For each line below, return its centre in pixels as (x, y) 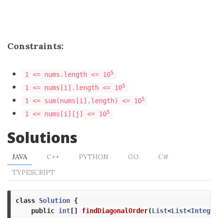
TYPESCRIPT (34, 172)
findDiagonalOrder (115, 210)
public (43, 210)
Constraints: (36, 46)
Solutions (42, 137)
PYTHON (94, 157)
